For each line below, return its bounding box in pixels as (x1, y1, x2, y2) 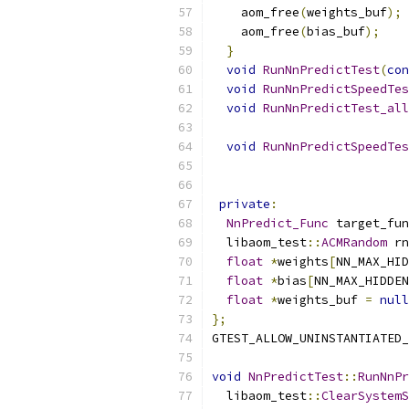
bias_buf (307, 24, 365, 39)
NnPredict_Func (226, 215, 329, 231)
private (219, 196, 270, 212)
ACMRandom (321, 235, 387, 250)
